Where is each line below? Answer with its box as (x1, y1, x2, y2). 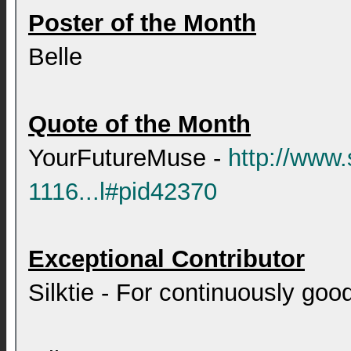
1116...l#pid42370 (28, 178, 217, 205)
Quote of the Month (28, 110, 251, 138)
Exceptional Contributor (28, 245, 305, 273)
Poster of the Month (28, 9, 256, 37)
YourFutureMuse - (28, 144, 228, 172)
